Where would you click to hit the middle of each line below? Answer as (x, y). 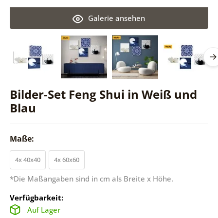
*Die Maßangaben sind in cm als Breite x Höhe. (91, 178)
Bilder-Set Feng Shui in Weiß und (103, 94)
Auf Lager (44, 209)
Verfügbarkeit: (36, 197)
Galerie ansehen (117, 18)
